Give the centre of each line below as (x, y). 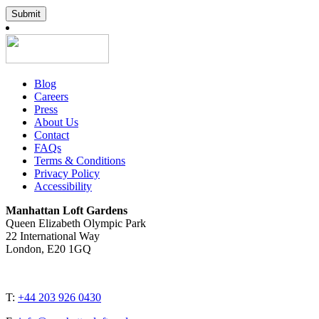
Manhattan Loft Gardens (67, 211)
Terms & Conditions (80, 161)
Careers (51, 97)
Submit (26, 14)
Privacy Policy (67, 174)
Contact (52, 135)
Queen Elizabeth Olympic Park (76, 224)
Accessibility (63, 187)
